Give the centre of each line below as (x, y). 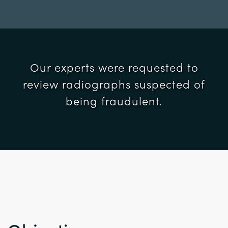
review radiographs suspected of (114, 84)
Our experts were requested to (114, 67)
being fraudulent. (114, 101)
